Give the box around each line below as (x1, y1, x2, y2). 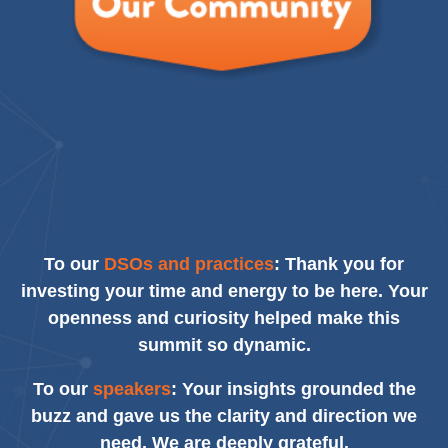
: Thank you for (274, 253, 404, 274)
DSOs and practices (104, 253, 274, 274)
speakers (92, 378, 171, 399)
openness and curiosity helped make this (48, 307, 400, 328)
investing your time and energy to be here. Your (20, 280, 428, 301)
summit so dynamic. (137, 334, 311, 355)
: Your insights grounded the (170, 378, 416, 399)
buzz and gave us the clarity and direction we (31, 405, 417, 426)
